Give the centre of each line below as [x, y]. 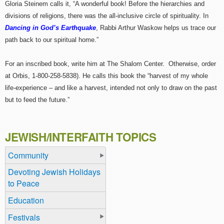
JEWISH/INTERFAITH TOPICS [81, 137]
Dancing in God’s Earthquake [50, 28]
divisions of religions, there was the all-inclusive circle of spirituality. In [107, 16]
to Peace [24, 183]
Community [28, 155]
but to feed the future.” [39, 100]
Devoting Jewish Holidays [54, 172]
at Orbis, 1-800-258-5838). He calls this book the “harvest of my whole [106, 76]
